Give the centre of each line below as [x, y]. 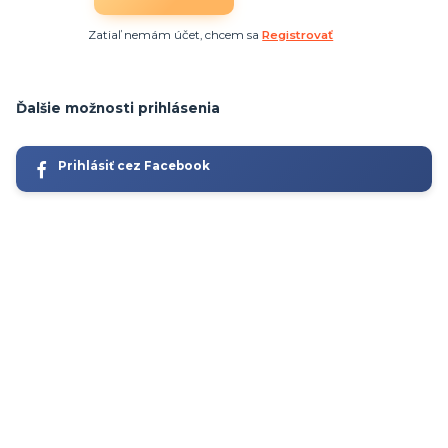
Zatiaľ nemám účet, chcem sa [175, 34]
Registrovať [298, 34]
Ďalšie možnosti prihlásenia [118, 108]
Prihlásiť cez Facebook [133, 165]
